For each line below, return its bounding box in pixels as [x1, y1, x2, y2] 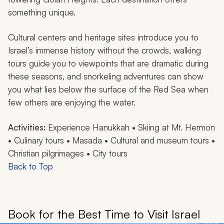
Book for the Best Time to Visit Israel [8, 206, 200, 221]
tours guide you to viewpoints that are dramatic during [8, 57, 208, 68]
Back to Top [8, 160, 53, 171]
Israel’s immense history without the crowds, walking [8, 44, 201, 55]
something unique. [8, 6, 75, 17]
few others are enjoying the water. [8, 96, 135, 107]
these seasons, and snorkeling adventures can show [8, 70, 203, 81]
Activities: [8, 121, 48, 132]
